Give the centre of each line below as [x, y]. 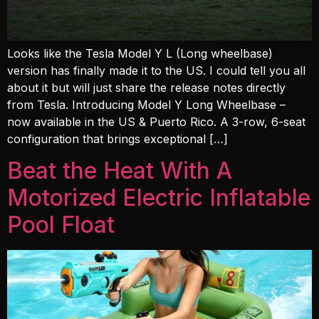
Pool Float [61, 225]
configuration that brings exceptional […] [117, 138]
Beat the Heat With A [120, 171]
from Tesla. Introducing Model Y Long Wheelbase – [146, 104]
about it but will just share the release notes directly [146, 87]
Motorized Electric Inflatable [159, 198]
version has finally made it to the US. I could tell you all [156, 70]
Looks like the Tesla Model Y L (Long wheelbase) [140, 53]
